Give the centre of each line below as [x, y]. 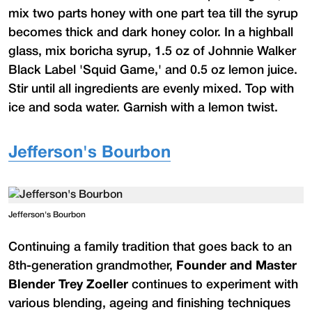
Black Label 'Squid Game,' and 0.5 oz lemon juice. [153, 70]
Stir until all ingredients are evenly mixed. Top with [151, 89]
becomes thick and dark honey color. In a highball [151, 32]
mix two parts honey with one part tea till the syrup [153, 14]
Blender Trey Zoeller [68, 285]
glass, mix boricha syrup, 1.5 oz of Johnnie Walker [152, 51]
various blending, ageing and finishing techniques [149, 303]
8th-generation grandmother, [92, 266]
